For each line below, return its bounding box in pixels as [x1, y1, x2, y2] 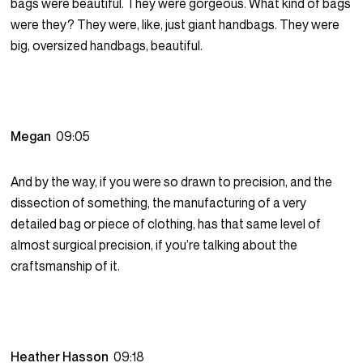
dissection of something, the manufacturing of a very [11, 194, 307, 211]
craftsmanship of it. [11, 258, 121, 275]
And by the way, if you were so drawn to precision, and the [11, 173, 333, 190]
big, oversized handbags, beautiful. [11, 37, 203, 54]
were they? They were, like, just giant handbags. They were [11, 16, 340, 33]
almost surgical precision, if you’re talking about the [11, 237, 298, 254]
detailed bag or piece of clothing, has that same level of [11, 216, 322, 233]
